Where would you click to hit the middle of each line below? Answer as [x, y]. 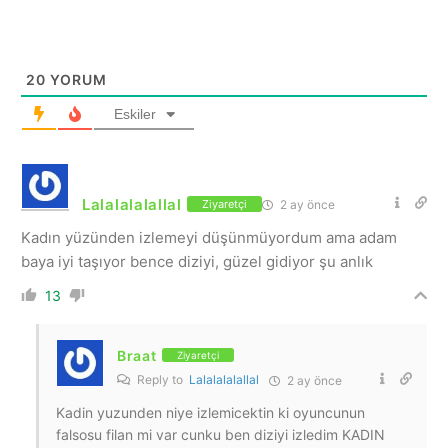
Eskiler [134, 113]
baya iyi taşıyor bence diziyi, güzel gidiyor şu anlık [197, 261]
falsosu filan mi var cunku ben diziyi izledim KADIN [220, 434]
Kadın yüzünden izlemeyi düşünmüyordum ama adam [209, 237]
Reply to [161, 379]
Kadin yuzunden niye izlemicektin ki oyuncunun [210, 412]
